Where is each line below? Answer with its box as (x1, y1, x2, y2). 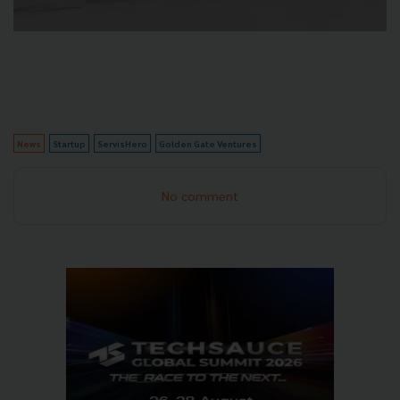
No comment (162, 187, 238, 204)
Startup (53, 137, 86, 150)
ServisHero (97, 137, 147, 150)
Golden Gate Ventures (159, 137, 257, 150)
